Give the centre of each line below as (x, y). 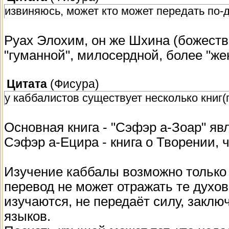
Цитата (27, 84)
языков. (27, 216)
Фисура (75, 84)
